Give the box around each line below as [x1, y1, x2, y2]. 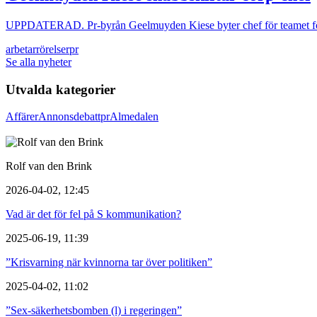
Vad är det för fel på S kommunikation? [6, 208, 181, 221]
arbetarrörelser [6, 42, 69, 55]
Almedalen [110, 110, 158, 123]
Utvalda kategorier [6, 81, 115, 97]
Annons [38, 110, 74, 123]
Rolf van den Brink [6, 160, 92, 173]
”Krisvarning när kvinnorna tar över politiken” [6, 256, 212, 269]
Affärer [6, 110, 38, 123]
